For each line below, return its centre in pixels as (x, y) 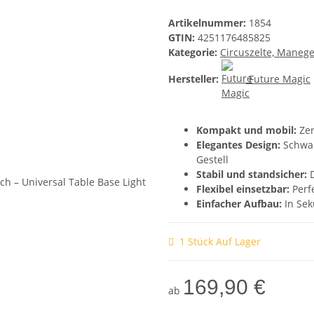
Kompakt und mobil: (246, 130)
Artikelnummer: (209, 23)
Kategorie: (194, 53)
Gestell (212, 160)
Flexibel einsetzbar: (243, 189)
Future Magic (280, 79)
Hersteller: (193, 79)
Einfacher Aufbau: (239, 204)
